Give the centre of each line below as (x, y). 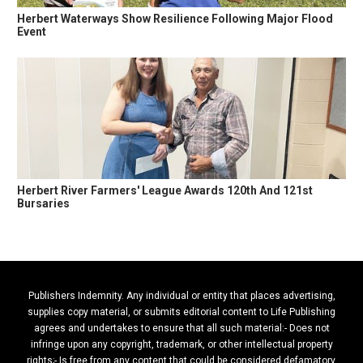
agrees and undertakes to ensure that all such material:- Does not (181, 328)
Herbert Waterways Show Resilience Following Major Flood (175, 18)
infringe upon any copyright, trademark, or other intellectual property (181, 344)
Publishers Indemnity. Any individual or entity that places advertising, (181, 295)
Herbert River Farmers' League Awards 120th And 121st (165, 190)
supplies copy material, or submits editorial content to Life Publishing (181, 312)
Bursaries (43, 203)
